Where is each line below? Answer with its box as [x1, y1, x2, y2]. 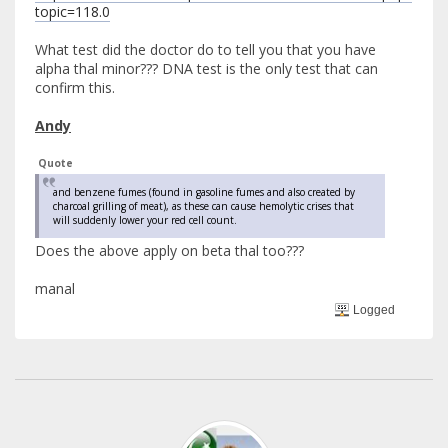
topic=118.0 [35, 2, 110, 22]
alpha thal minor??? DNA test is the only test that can [35, 59, 378, 79]
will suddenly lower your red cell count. [53, 213, 237, 228]
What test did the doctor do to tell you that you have [35, 40, 376, 60]
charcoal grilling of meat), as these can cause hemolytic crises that [53, 199, 354, 214]
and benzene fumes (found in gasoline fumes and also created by [53, 185, 355, 200]
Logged [350, 302, 396, 317]
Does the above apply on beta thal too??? [35, 241, 304, 261]
